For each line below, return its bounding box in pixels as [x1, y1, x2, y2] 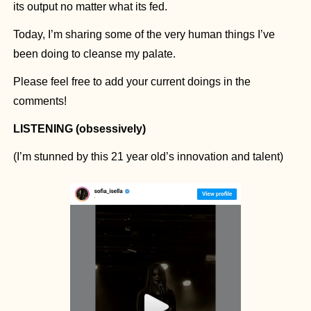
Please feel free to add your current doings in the [13, 75, 251, 87]
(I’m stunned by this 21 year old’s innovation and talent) [13, 150, 283, 162]
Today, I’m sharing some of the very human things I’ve [13, 28, 275, 40]
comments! [13, 94, 67, 107]
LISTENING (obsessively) [13, 122, 146, 135]
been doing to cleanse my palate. [13, 47, 176, 60]
